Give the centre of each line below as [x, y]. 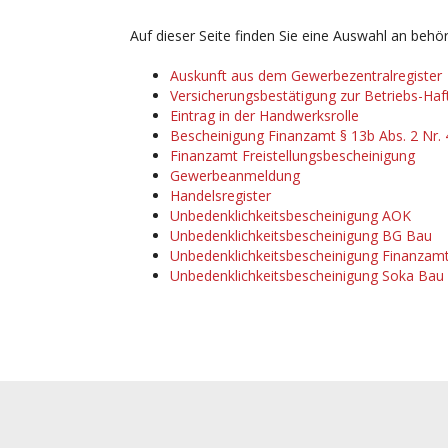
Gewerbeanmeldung [235, 175]
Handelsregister [220, 195]
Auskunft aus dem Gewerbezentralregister [306, 75]
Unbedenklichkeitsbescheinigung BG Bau [301, 235]
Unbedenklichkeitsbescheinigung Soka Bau [307, 275]
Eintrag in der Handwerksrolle [264, 115]
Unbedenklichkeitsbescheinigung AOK [290, 215]
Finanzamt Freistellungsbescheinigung [292, 155]
